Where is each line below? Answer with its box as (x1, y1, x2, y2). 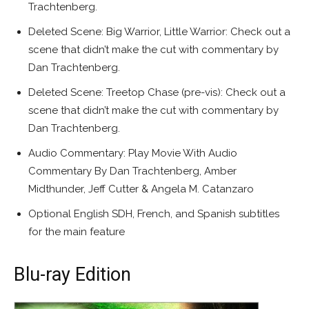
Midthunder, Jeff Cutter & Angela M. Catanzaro (28, 183, 254, 196)
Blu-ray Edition (14, 263, 131, 286)
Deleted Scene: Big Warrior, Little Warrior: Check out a (28, 26, 290, 39)
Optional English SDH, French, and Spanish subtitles (28, 208, 279, 221)
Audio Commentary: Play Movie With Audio (28, 147, 237, 160)
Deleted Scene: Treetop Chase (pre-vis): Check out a (28, 86, 286, 99)
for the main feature (28, 226, 125, 239)
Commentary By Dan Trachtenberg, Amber (28, 165, 237, 178)
